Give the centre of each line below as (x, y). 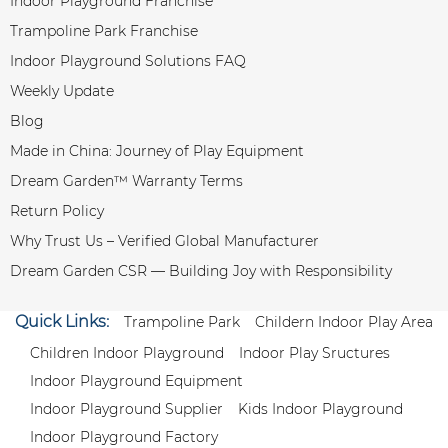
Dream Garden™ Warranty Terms (126, 181)
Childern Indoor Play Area (344, 322)
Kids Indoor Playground (320, 409)
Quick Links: (62, 321)
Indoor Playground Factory (124, 437)
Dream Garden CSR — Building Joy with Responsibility (201, 271)
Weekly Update (62, 91)
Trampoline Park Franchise (104, 31)
